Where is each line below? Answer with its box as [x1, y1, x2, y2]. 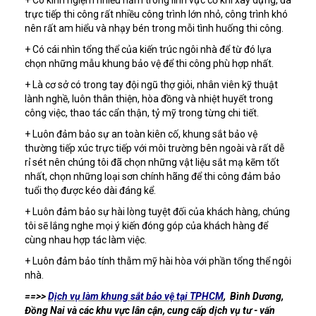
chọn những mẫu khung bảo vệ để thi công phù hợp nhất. [25, 57, 274, 69]
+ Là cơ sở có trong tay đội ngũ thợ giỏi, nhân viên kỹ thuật [25, 78, 278, 90]
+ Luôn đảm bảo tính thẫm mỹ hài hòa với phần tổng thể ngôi [25, 255, 291, 267]
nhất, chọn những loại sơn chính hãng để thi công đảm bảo [25, 170, 281, 182]
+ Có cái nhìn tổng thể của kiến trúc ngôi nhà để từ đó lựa [25, 43, 272, 55]
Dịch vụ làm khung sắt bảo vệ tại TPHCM [48, 290, 224, 302]
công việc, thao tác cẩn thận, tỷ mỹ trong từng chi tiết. [25, 107, 259, 119]
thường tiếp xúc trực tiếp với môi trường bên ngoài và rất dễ [25, 142, 284, 154]
